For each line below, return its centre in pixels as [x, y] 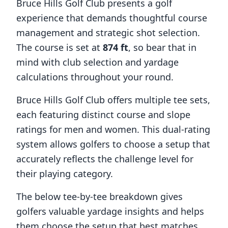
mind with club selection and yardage [97, 62]
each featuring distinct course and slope [103, 115]
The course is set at [60, 47]
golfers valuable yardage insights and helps [110, 211]
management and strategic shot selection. [108, 33]
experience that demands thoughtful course [112, 18]
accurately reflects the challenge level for [105, 159]
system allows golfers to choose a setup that [113, 144]
